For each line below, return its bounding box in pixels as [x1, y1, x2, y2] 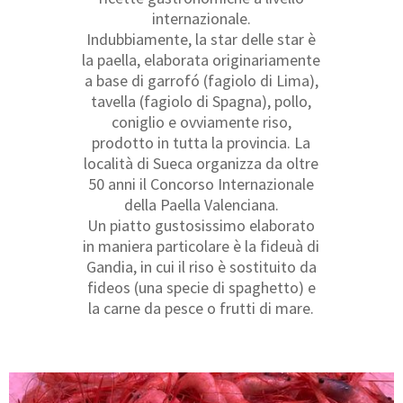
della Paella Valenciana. [123, 193, 279, 215]
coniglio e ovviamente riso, [111, 111, 291, 132]
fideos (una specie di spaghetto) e [86, 276, 316, 298]
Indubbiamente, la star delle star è [86, 28, 317, 49]
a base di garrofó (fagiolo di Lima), [84, 69, 318, 91]
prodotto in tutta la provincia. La [92, 131, 311, 153]
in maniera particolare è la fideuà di [83, 235, 320, 256]
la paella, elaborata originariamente [82, 49, 321, 70]
